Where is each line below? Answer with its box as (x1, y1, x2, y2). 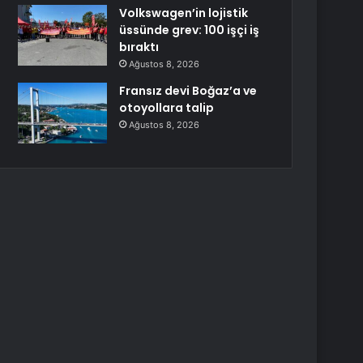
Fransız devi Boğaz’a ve (119, 83, 258, 99)
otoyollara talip (119, 100, 215, 116)
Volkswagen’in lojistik (119, 5, 249, 21)
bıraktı (119, 39, 160, 55)
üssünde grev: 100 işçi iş (119, 22, 260, 38)
